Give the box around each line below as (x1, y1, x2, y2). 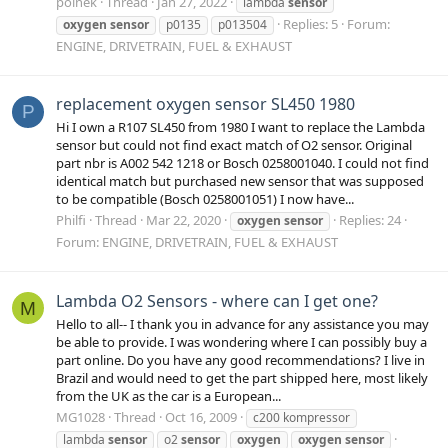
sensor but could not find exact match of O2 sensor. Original (56, 136, 412, 155)
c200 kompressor (253, 409, 350, 427)
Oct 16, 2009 (165, 408, 237, 427)
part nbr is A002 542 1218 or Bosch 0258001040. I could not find (56, 154, 429, 173)
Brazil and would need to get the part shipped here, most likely (56, 369, 428, 387)
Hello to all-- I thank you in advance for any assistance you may (56, 315, 429, 333)
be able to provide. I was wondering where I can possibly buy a (56, 333, 427, 351)
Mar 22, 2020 (146, 211, 221, 230)
